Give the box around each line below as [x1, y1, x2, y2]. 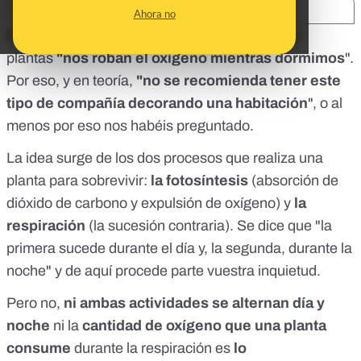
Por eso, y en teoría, [6, 73, 136, 89]
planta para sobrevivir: [6, 172, 151, 189]
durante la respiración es [71, 340, 230, 357]
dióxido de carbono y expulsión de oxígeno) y [6, 195, 291, 212]
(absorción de [248, 172, 338, 189]
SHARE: [25, 2, 62, 14]
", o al [308, 95, 342, 112]
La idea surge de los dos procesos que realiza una [6, 150, 323, 167]
